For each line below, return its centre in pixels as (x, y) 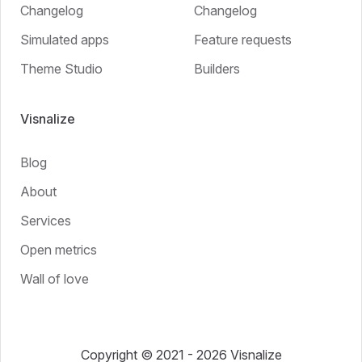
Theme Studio (61, 68)
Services (46, 220)
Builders (217, 68)
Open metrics (59, 249)
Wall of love (55, 278)
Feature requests (243, 39)
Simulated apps (65, 39)
